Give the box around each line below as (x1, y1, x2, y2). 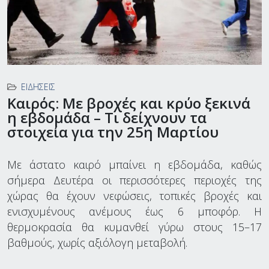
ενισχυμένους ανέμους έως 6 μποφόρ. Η (7, 204, 262, 219)
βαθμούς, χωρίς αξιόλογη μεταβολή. (7, 235, 187, 250)
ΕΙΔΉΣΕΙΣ (21, 80, 55, 92)
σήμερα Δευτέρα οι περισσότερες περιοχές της (7, 172, 262, 187)
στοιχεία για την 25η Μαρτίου (7, 121, 219, 142)
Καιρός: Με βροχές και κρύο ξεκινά (7, 92, 250, 113)
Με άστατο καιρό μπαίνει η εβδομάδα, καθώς (7, 157, 262, 172)
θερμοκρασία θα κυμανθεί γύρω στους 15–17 (7, 219, 262, 234)
